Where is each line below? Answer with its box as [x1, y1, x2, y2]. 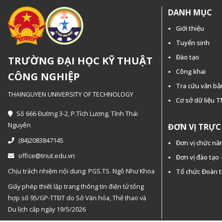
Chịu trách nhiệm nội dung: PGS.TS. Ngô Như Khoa [8, 166, 155, 175]
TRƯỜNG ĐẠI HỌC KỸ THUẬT [8, 54, 153, 67]
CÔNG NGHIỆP [8, 69, 80, 83]
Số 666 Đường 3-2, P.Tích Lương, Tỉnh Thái [16, 109, 138, 118]
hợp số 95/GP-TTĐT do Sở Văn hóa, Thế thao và [8, 193, 146, 202]
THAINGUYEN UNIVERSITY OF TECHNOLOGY [8, 90, 133, 99]
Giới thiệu [176, 23, 205, 33]
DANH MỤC [168, 6, 213, 18]
